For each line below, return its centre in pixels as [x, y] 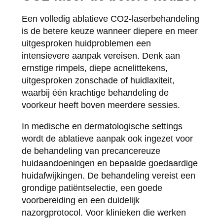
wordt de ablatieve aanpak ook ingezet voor [107, 138]
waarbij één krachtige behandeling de [95, 92]
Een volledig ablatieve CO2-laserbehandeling [110, 18]
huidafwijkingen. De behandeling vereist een [108, 175]
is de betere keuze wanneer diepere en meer [110, 31]
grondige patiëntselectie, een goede [92, 188]
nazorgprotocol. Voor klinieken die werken [104, 212]
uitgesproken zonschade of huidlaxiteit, [98, 80]
